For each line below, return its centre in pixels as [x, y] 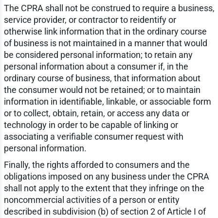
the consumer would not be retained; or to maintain [102, 90]
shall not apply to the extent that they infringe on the [104, 188]
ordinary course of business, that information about [102, 78]
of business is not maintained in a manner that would [105, 43]
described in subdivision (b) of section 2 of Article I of [105, 212]
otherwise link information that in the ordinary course [105, 32]
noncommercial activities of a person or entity [91, 200]
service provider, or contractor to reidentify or [90, 20]
